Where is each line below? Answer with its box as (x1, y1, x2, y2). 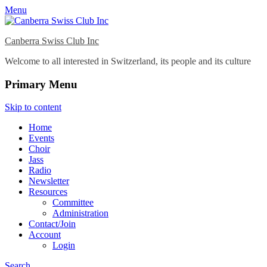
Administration (52, 208, 108, 219)
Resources (29, 187, 67, 197)
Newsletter (29, 176, 69, 187)
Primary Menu (5, 77, 77, 91)
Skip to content (5, 102, 61, 113)
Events (29, 133, 54, 144)
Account (29, 229, 61, 240)
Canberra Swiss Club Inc (5, 36, 99, 46)
